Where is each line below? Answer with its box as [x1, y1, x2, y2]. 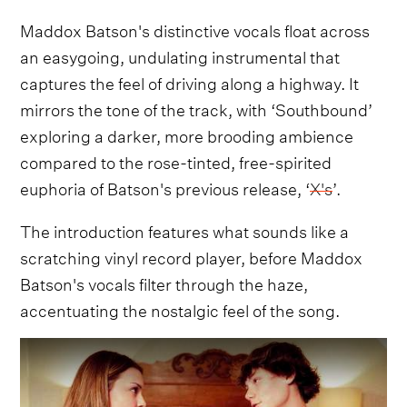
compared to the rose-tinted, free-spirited [20, 146, 333, 174]
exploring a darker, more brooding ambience [20, 120, 354, 147]
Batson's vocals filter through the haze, [20, 268, 309, 295]
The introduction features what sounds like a [20, 215, 350, 243]
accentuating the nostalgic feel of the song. [20, 294, 341, 322]
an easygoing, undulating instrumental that [20, 41, 341, 68]
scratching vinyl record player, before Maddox [20, 242, 363, 269]
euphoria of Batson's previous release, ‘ [20, 173, 311, 200]
